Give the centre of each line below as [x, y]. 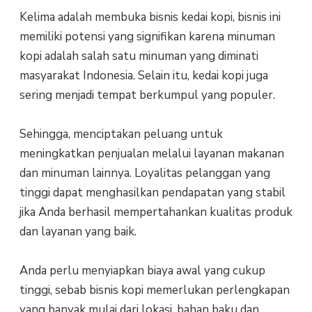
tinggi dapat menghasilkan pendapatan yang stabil [152, 193]
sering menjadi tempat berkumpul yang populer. [147, 95]
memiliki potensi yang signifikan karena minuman [147, 36]
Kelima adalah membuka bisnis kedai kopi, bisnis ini [150, 17]
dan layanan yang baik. [78, 232]
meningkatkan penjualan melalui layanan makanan [151, 154]
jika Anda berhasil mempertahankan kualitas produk [156, 212]
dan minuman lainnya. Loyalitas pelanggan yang [145, 173]
